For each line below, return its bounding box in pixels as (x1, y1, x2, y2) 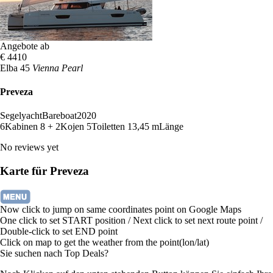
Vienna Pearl (32, 62, 83, 73)
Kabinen (5, 121, 40, 132)
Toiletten (91, 121, 125, 132)
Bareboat (42, 110, 77, 121)
